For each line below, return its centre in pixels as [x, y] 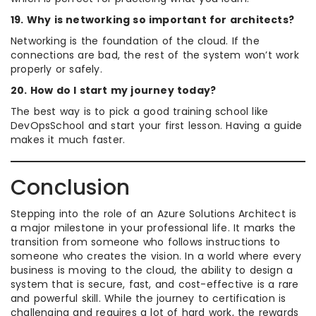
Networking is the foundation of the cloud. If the [135, 41]
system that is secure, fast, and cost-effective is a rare [155, 284]
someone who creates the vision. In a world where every [156, 256]
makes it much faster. [68, 139]
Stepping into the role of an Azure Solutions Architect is [154, 213]
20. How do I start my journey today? [114, 90]
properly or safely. [56, 69]
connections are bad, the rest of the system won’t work [155, 55]
